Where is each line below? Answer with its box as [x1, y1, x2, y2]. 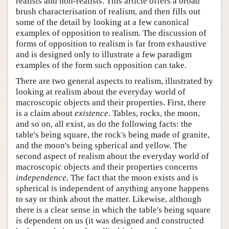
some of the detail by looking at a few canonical [16, 17, 189, 27]
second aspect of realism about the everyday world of [16, 151, 209, 161]
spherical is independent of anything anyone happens [16, 183, 209, 193]
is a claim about [16, 108, 75, 118]
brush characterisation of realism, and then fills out [16, 6, 200, 16]
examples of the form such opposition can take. [16, 60, 187, 70]
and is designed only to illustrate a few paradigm [16, 49, 192, 59]
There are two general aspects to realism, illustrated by [16, 76, 213, 86]
